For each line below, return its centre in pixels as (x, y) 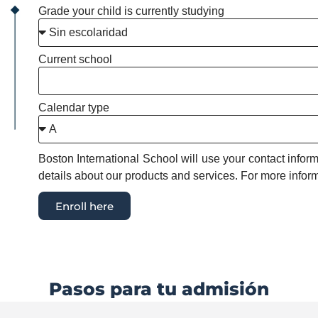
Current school (75, 59)
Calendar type (73, 108)
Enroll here (84, 206)
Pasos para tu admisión (159, 289)
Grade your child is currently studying (131, 11)
